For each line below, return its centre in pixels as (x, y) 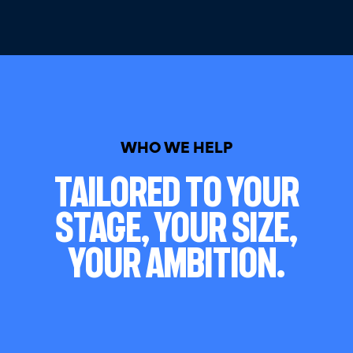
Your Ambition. (176, 262)
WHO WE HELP (176, 149)
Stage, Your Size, (176, 227)
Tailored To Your (176, 191)
